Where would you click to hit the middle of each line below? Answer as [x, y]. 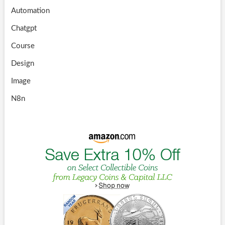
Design [22, 64]
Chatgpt [24, 29]
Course [23, 46]
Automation [30, 11]
